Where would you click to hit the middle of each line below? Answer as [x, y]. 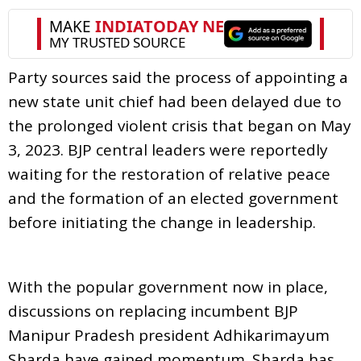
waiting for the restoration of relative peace [169, 174]
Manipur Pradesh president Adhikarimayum [169, 335]
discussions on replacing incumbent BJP [153, 311]
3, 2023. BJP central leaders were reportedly [168, 149]
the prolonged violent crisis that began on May [180, 125]
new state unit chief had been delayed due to [175, 101]
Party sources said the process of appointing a [178, 77]
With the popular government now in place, [168, 286]
